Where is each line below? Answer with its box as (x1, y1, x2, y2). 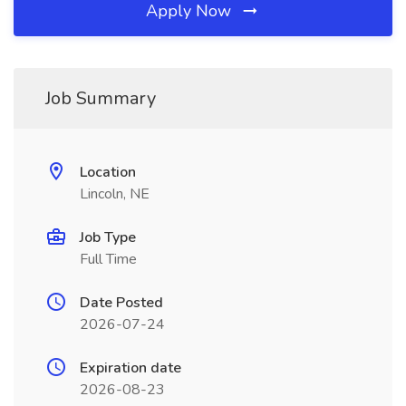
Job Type (80, 227, 136, 247)
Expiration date (80, 358, 181, 378)
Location (80, 162, 136, 182)
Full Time (80, 249, 137, 269)
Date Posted (80, 293, 163, 313)
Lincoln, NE (80, 184, 150, 204)
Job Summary (45, 86, 156, 111)
